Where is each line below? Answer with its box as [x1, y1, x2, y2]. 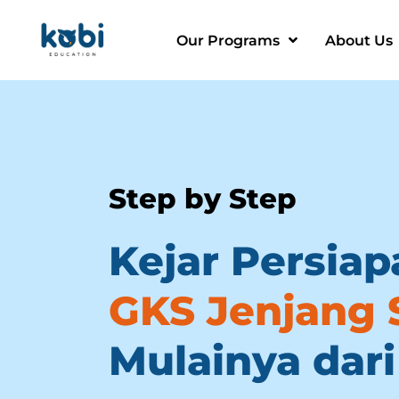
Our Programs [175, 31, 280, 49]
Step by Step [109, 182, 297, 216]
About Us [324, 31, 393, 49]
